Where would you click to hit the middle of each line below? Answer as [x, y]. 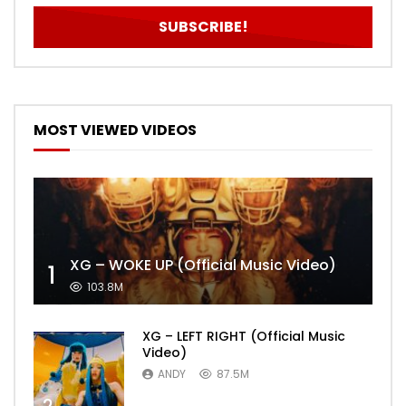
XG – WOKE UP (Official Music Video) [203, 266]
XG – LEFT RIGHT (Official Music [244, 337]
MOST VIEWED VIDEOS [115, 130]
